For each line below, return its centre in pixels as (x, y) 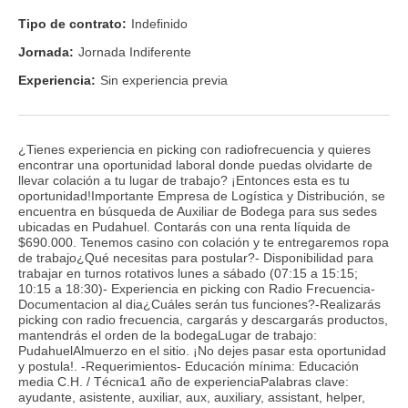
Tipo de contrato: (72, 23)
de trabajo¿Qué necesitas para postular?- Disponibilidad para (196, 257)
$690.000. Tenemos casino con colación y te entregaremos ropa (204, 242)
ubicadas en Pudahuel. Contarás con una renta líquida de (184, 226)
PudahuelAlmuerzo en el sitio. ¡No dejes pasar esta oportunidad (202, 350)
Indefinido (159, 23)
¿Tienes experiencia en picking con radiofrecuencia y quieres (194, 149)
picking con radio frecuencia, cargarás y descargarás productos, (203, 319)
